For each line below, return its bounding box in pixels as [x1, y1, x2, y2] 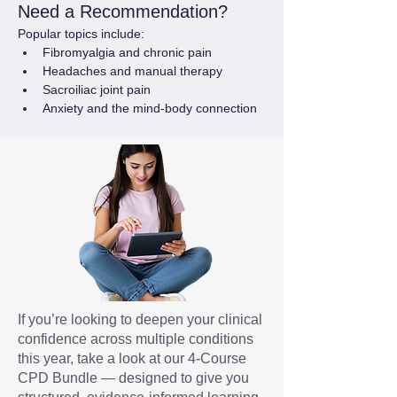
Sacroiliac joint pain [43, 82, 151, 97]
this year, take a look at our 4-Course [18, 351, 246, 366]
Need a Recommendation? [18, 2, 228, 21]
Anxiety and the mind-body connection [43, 101, 257, 115]
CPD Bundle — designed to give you [18, 370, 249, 385]
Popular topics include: [18, 27, 144, 41]
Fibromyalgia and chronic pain [43, 45, 212, 59]
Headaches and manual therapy [43, 64, 222, 78]
